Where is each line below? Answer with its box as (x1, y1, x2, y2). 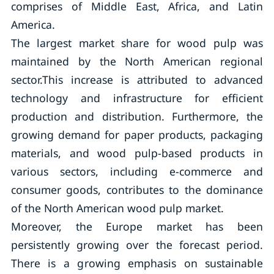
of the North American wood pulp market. (10, 201, 224, 215)
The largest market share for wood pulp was (10, 35, 264, 50)
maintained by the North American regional (10, 54, 264, 68)
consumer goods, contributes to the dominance (10, 182, 264, 197)
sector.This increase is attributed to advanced (10, 72, 264, 87)
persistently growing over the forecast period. (10, 237, 264, 252)
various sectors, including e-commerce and (10, 164, 264, 179)
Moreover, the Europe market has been (10, 219, 264, 234)
